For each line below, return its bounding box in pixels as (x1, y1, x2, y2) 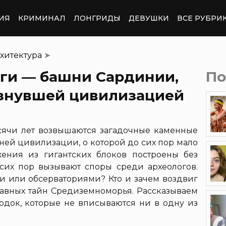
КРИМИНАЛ (18, 13, 66, 23)
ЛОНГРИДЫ (74, 13, 121, 23)
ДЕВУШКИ (129, 13, 169, 23)
